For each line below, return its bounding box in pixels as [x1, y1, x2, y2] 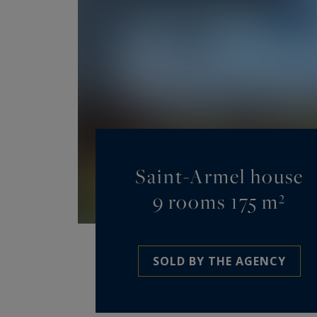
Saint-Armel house [135, 162, 304, 189]
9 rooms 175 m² [153, 188, 286, 214]
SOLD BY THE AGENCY [153, 253, 286, 269]
